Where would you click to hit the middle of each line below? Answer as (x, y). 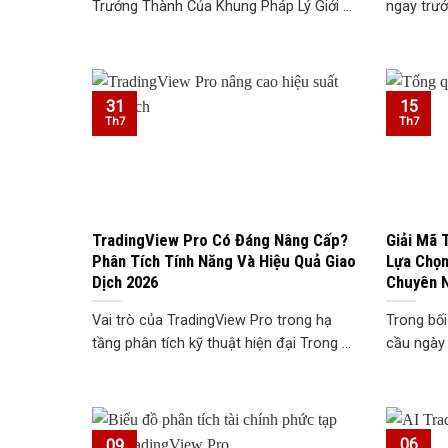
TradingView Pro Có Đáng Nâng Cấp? (220, 239)
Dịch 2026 (125, 281)
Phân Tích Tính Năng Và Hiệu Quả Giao (224, 260)
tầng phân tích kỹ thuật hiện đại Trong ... (221, 344)
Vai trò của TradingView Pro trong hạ (212, 321)
